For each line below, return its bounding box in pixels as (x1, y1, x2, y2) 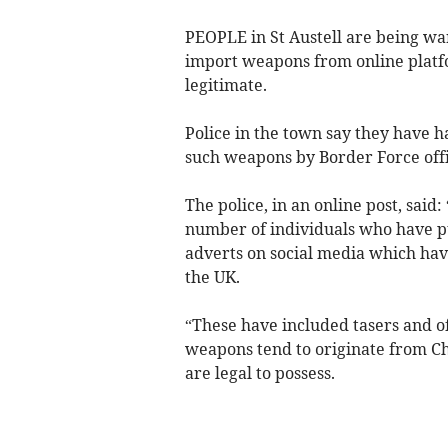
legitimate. (184, 74, 267, 95)
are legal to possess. (184, 362, 335, 383)
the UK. (184, 266, 240, 287)
